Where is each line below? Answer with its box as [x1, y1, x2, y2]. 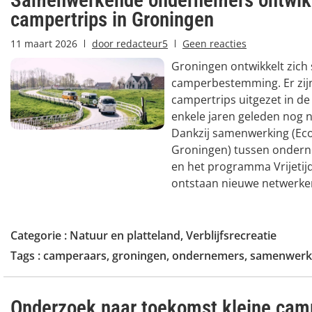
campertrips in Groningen [10, 7, 214, 31]
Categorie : [10, 227, 70, 243]
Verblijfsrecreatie [186, 227, 276, 243]
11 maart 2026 [10, 36, 77, 50]
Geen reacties [182, 36, 247, 50]
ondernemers [172, 247, 244, 263]
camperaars [43, 247, 107, 263]
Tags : [10, 247, 43, 263]
